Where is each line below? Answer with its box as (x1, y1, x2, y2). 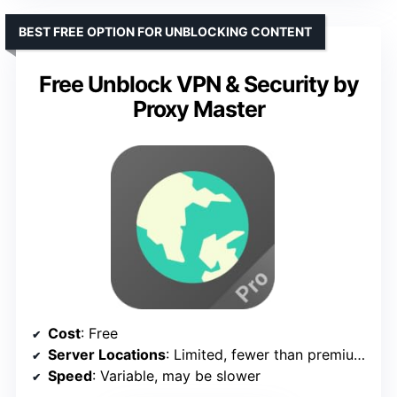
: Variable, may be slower (92, 366, 261, 385)
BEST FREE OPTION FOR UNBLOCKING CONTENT (19, 23, 312, 39)
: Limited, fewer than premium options (166, 345, 354, 363)
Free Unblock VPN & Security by (38, 70, 359, 97)
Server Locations (48, 345, 166, 363)
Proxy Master (132, 95, 265, 122)
